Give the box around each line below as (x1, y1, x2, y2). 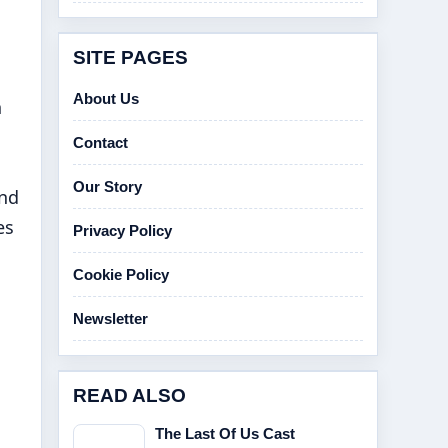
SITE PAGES (73, 47, 188, 68)
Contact (73, 134, 128, 151)
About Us (73, 90, 139, 107)
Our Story (73, 178, 142, 195)
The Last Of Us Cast (155, 425, 295, 442)
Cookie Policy (73, 266, 169, 283)
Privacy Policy (73, 222, 172, 239)
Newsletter (73, 310, 148, 327)
